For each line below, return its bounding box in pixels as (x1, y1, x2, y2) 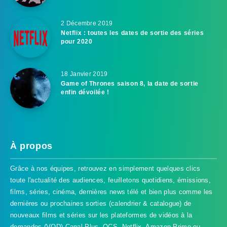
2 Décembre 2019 (61, 19, 113, 27)
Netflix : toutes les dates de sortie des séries (61, 29, 204, 36)
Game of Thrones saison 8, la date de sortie (61, 80, 199, 87)
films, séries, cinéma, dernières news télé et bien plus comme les (10, 188, 213, 196)
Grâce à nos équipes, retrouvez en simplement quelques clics (10, 165, 201, 173)
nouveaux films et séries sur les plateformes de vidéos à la (10, 211, 193, 219)
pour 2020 (61, 37, 93, 45)
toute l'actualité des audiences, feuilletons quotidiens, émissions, (10, 176, 211, 184)
